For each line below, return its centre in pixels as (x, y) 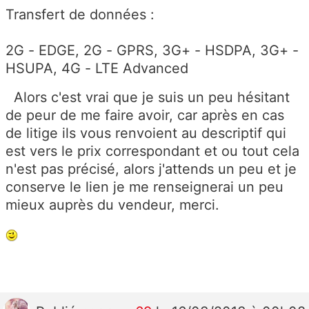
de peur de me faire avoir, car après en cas (145, 116)
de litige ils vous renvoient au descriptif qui (146, 133)
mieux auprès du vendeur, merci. (112, 205)
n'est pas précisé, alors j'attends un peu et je (151, 169)
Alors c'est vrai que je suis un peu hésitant (148, 98)
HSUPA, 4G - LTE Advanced (97, 69)
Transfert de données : (80, 15)
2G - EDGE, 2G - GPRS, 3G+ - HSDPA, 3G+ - (152, 51)
